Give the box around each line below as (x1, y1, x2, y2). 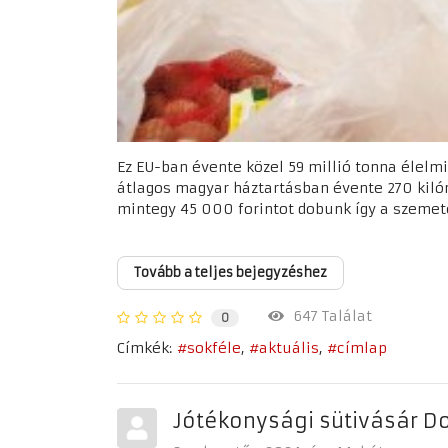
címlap (337, 339, 387, 358)
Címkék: (117, 338, 172, 357)
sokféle (187, 339, 241, 358)
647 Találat (284, 307, 372, 326)
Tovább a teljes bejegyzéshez (134, 264, 327, 281)
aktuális (259, 339, 319, 358)
